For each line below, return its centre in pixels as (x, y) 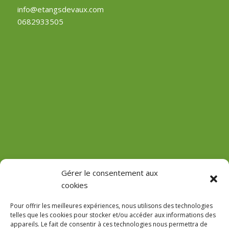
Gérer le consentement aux (110, 173)
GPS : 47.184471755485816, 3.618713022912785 (107, 186)
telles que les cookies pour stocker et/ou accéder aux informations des (113, 215)
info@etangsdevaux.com (60, 9)
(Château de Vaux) (50, 167)
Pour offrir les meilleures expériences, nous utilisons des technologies (111, 206)
